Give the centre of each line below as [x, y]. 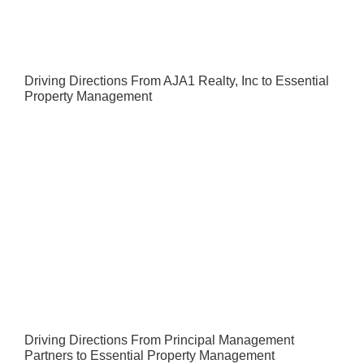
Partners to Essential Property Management [149, 355]
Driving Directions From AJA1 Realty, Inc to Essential [177, 80]
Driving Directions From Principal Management [159, 339]
